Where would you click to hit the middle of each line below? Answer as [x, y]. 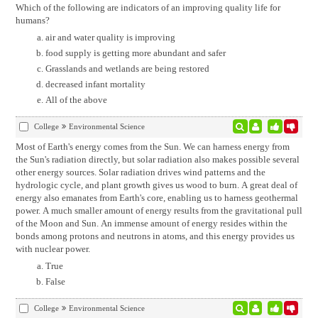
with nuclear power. [53, 249]
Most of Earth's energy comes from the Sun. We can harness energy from [152, 147]
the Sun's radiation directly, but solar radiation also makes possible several [157, 159]
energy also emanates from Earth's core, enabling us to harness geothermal [157, 198]
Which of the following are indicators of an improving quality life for [148, 7]
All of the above [76, 100]
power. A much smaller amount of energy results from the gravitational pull [159, 210]
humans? [32, 20]
